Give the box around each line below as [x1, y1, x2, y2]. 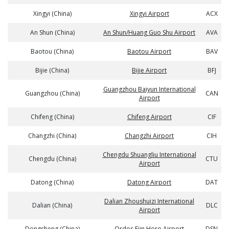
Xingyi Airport [129, 9, 169, 18]
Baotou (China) [31, 47, 74, 56]
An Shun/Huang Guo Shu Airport [103, 28, 195, 37]
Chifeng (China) [30, 112, 74, 121]
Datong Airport [127, 178, 171, 187]
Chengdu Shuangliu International [102, 150, 196, 159]
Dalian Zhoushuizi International [104, 197, 194, 205]
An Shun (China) [30, 28, 75, 37]
